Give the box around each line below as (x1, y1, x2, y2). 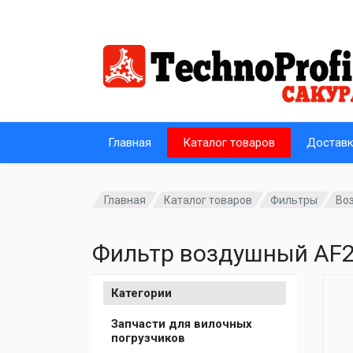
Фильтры (270, 193, 318, 206)
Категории (111, 286, 172, 300)
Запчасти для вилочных (111, 317, 252, 331)
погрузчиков (111, 331, 185, 345)
